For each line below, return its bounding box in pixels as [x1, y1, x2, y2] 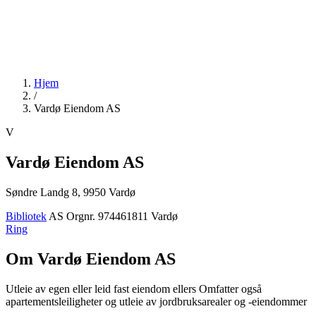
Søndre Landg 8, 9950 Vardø [6, 186, 135, 198]
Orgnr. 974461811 [66, 209, 148, 222]
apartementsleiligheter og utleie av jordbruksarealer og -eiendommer [6, 295, 307, 308]
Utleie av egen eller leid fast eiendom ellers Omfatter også [6, 282, 262, 295]
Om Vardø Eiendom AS [6, 249, 176, 268]
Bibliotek [6, 209, 47, 222]
